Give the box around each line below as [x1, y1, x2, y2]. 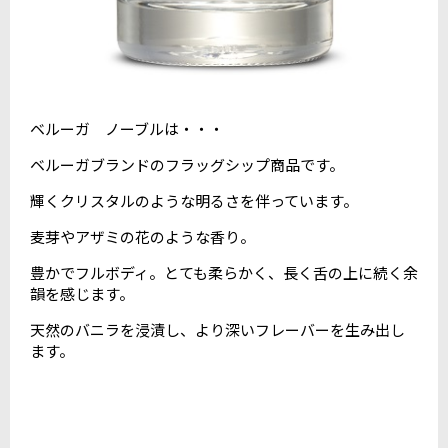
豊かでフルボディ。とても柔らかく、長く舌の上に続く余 [30, 262, 418, 284]
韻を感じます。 [30, 283, 134, 305]
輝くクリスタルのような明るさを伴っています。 [30, 190, 358, 212]
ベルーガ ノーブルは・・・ [30, 118, 224, 140]
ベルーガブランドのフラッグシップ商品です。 [30, 154, 344, 176]
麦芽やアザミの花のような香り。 [30, 226, 255, 248]
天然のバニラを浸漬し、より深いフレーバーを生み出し [30, 319, 405, 341]
